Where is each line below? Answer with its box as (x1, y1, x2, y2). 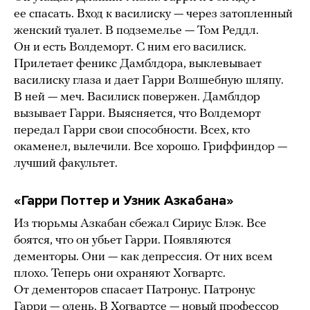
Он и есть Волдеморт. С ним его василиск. (14, 40, 246, 54)
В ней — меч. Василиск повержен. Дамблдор (14, 90, 260, 104)
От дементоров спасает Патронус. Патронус (14, 283, 255, 297)
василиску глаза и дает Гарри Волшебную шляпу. (14, 73, 284, 87)
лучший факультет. (14, 156, 118, 170)
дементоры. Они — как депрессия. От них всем (14, 250, 273, 264)
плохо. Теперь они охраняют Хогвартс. (14, 266, 226, 280)
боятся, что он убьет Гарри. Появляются (14, 233, 231, 247)
